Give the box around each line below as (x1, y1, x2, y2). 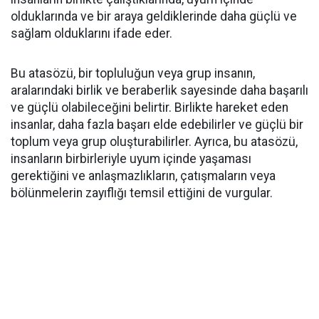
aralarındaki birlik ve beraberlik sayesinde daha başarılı (11, 83, 308, 98)
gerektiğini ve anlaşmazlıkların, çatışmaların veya (11, 169, 276, 183)
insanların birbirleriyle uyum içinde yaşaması (11, 152, 251, 166)
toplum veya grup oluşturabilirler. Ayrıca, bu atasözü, (11, 135, 298, 149)
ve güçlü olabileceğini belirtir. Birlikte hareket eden (11, 100, 288, 115)
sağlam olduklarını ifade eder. (11, 26, 172, 41)
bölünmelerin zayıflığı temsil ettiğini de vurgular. (11, 186, 273, 200)
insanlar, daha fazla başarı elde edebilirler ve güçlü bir (11, 117, 303, 132)
